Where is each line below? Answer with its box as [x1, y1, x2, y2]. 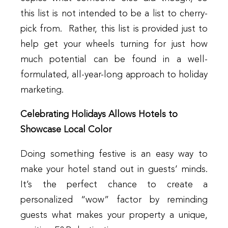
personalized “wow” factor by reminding [20, 195, 208, 205]
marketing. [20, 85, 64, 95]
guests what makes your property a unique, [20, 210, 208, 220]
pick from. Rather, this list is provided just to [20, 24, 208, 34]
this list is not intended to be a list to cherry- [20, 9, 208, 18]
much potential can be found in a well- [20, 54, 208, 64]
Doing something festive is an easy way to [20, 149, 208, 159]
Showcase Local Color [20, 125, 111, 134]
